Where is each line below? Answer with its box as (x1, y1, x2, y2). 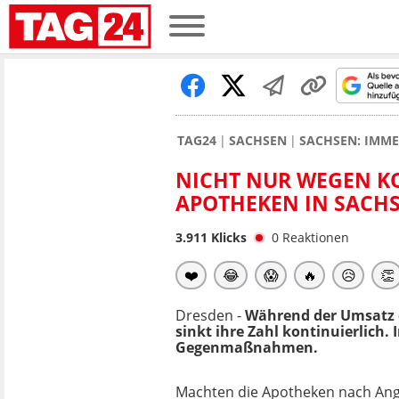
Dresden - (175, 305, 241, 325)
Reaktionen (282, 229, 349, 246)
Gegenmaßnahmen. (175, 338, 318, 357)
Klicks (208, 229, 247, 246)
